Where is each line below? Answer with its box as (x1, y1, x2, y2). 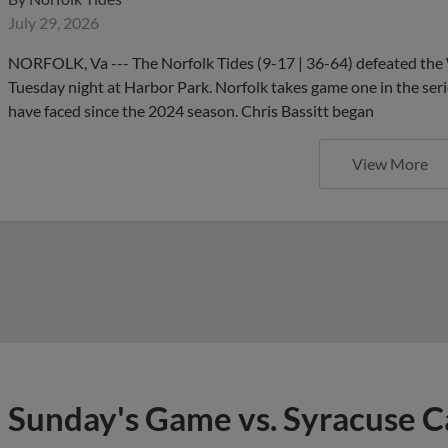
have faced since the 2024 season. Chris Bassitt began (8, 100, 374, 120)
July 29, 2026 (8, 12, 99, 32)
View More (352, 153, 428, 173)
